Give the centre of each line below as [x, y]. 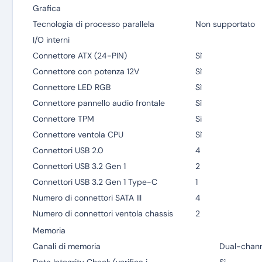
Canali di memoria [66, 246]
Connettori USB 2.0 [68, 150]
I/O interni [51, 40]
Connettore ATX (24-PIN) [80, 56]
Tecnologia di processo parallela [93, 24]
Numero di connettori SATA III [87, 198]
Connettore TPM [63, 119]
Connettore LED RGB [71, 87]
